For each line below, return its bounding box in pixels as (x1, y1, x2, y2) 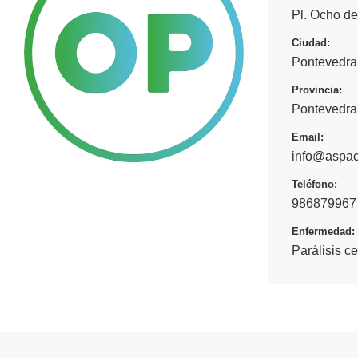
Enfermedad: (292, 225, 355, 237)
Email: (292, 130, 324, 143)
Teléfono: (292, 177, 337, 190)
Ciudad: (292, 36, 330, 49)
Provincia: (292, 83, 342, 96)
